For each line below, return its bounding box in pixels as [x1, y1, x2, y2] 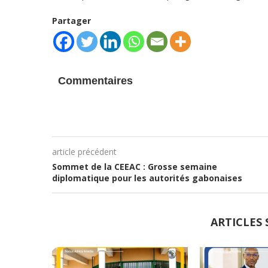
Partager [52, 15, 91, 26]
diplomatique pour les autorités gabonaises [52, 172, 242, 184]
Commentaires [58, 75, 133, 87]
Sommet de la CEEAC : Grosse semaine [52, 161, 217, 172]
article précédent [52, 146, 117, 157]
